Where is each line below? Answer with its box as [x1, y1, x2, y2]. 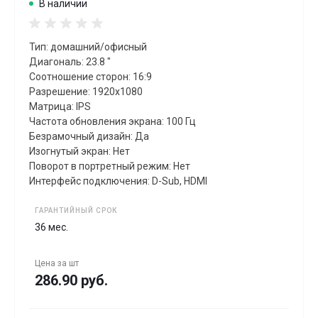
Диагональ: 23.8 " [29, 55, 111, 67]
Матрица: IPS [29, 100, 91, 112]
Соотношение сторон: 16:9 [29, 70, 152, 82]
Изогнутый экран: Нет [29, 145, 130, 157]
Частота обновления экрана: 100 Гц [29, 115, 196, 127]
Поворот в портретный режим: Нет [29, 160, 190, 172]
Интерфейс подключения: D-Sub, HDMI [29, 175, 207, 187]
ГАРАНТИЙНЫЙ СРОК [35, 206, 117, 214]
